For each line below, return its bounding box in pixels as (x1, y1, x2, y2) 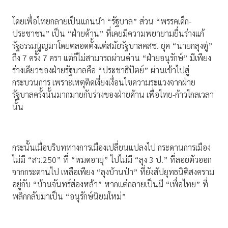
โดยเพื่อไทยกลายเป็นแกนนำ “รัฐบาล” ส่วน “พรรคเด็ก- (12, 16, 191, 27)
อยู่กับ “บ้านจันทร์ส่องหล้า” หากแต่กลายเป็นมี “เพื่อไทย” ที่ (12, 179, 208, 190)
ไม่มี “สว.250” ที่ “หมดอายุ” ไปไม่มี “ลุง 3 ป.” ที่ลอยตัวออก (12, 154, 212, 165)
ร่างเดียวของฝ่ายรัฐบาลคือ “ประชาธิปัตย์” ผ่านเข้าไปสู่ (12, 65, 189, 76)
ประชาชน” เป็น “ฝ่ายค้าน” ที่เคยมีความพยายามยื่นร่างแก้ (12, 28, 204, 39)
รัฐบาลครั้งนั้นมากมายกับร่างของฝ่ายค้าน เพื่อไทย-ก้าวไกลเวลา (12, 89, 214, 100)
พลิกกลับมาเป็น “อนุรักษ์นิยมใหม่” (12, 191, 126, 202)
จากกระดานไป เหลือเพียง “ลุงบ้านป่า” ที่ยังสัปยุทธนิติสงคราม (12, 166, 214, 178)
